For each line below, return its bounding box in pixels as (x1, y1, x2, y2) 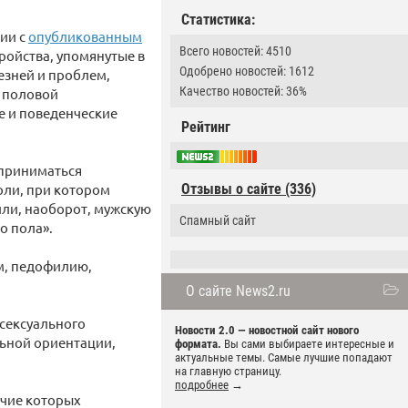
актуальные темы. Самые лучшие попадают (175, 351, 393, 365)
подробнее (175, 378, 229, 393)
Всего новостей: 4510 (179, 44, 291, 58)
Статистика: (181, 11, 255, 28)
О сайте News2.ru (186, 282, 291, 301)
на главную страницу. (175, 364, 281, 379)
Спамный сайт (179, 213, 256, 229)
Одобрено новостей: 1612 (179, 64, 314, 78)
